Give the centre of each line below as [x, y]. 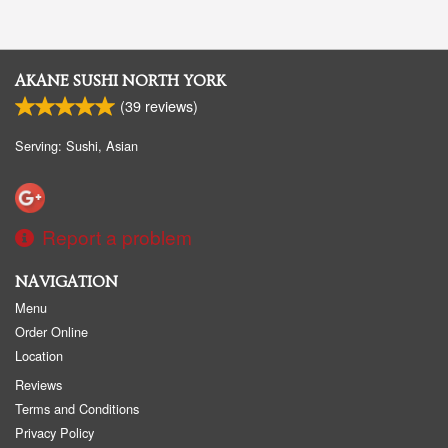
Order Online [51, 332]
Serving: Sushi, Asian [76, 146]
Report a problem [117, 237]
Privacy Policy [54, 433]
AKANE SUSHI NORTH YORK [120, 81]
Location [39, 356]
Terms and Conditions [77, 409]
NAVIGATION [66, 282]
